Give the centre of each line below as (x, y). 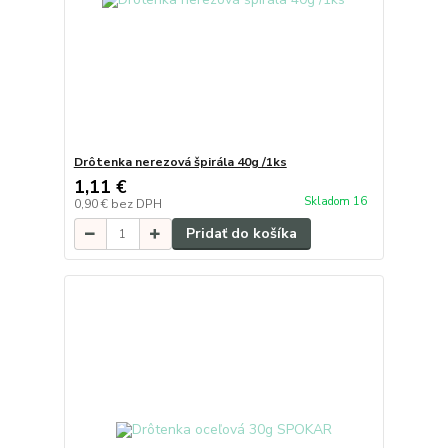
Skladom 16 (336, 202)
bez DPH (136, 204)
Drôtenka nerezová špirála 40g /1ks (180, 162)
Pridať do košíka (241, 234)
